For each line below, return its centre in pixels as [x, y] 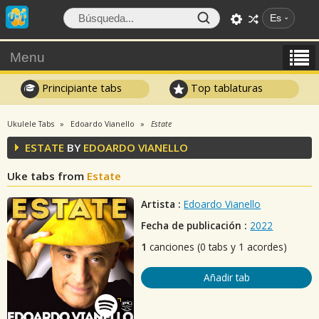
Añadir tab [226, 277]
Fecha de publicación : [194, 225]
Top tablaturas [226, 88]
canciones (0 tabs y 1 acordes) [217, 247]
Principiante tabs [80, 88]
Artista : [161, 204]
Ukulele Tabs [31, 124]
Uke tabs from [47, 176]
